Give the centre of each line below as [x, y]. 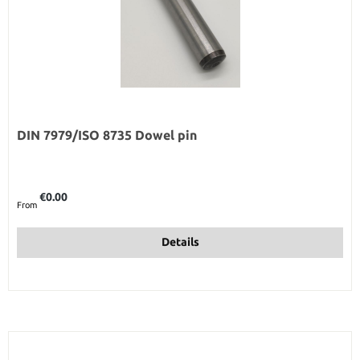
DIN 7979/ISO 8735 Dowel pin [107, 135]
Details [180, 242]
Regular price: [43, 189]
